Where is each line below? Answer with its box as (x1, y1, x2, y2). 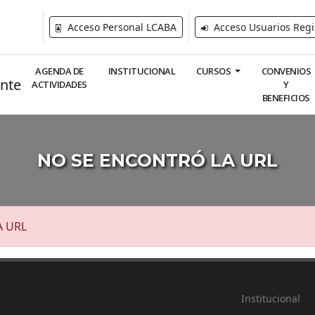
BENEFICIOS (262, 91, 310, 104)
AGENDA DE (35, 65, 84, 77)
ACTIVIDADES (32, 78, 87, 91)
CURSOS (196, 65, 233, 77)
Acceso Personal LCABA (65, 20, 176, 34)
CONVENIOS (261, 65, 311, 77)
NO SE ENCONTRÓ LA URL (37, 150, 278, 171)
